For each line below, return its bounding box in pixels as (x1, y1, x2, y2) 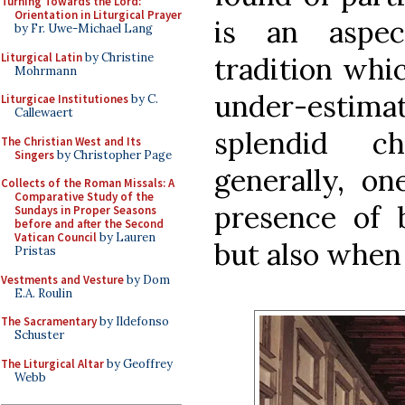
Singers (14, 146, 54, 163)
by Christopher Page (54, 146, 172, 163)
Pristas (14, 243, 56, 259)
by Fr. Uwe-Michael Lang (14, 21, 153, 36)
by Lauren (97, 230, 155, 245)
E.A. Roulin (14, 285, 72, 301)
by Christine (82, 49, 154, 65)
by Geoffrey (104, 355, 173, 372)
